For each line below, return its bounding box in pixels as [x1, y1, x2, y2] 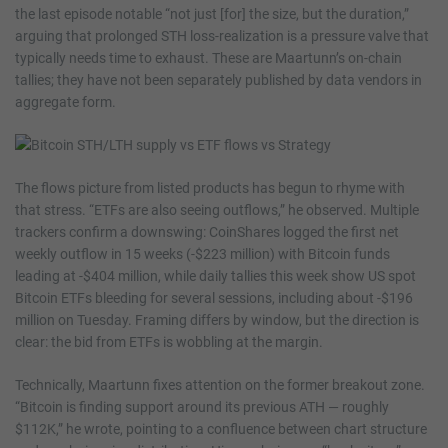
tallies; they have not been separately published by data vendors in [15, 72, 422, 89]
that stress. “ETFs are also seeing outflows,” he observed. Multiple [15, 202, 419, 219]
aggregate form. [15, 94, 116, 111]
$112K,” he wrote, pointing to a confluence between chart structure [15, 421, 427, 438]
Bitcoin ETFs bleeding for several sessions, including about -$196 [15, 290, 413, 307]
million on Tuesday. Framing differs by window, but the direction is [15, 312, 419, 329]
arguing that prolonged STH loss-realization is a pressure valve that [15, 28, 429, 45]
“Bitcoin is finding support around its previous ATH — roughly [15, 399, 389, 416]
